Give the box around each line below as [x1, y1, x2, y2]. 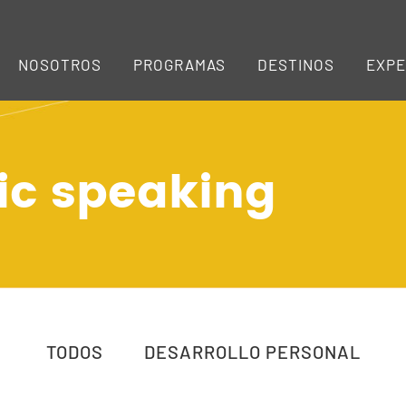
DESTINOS [257, 55, 334, 73]
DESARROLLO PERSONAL [143, 341, 361, 362]
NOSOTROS [18, 55, 101, 73]
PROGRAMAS [133, 55, 226, 73]
